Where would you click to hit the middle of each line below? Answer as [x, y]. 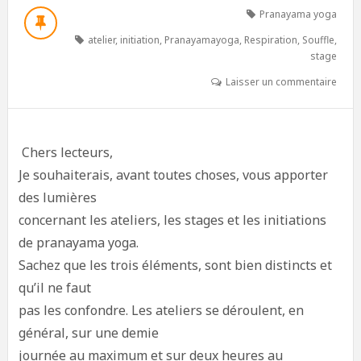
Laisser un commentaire [282, 82]
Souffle [319, 40]
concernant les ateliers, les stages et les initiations [172, 220]
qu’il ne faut [54, 288]
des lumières [57, 197]
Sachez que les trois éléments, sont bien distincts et [175, 265]
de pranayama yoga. [78, 243]
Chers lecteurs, [65, 152]
